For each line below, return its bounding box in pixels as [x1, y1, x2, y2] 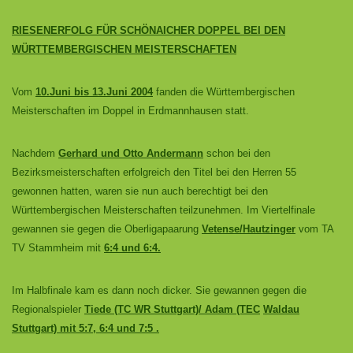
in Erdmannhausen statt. [137, 105, 249, 117]
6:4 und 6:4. [104, 242, 161, 254]
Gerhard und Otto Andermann [58, 147, 203, 159]
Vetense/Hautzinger [202, 223, 295, 235]
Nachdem [12, 147, 58, 159]
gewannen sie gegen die [12, 223, 124, 235]
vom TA [295, 223, 333, 235]
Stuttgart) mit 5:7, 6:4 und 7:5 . [12, 322, 159, 334]
